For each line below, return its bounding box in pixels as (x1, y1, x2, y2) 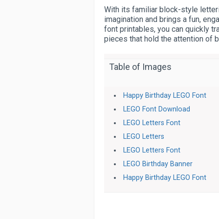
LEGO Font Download (123, 105, 191, 113)
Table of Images (109, 62, 172, 72)
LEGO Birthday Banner (123, 160, 193, 168)
